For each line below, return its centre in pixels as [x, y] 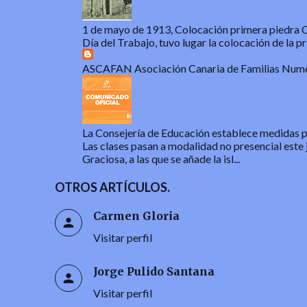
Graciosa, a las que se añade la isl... [161, 158]
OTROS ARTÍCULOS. [112, 187]
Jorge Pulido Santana [153, 271]
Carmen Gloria [136, 216]
